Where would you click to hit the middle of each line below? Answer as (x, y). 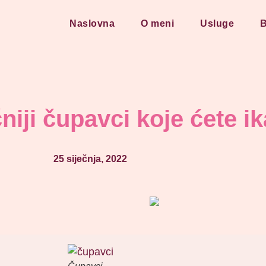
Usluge (217, 23)
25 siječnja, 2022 (90, 159)
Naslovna (92, 23)
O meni (158, 23)
